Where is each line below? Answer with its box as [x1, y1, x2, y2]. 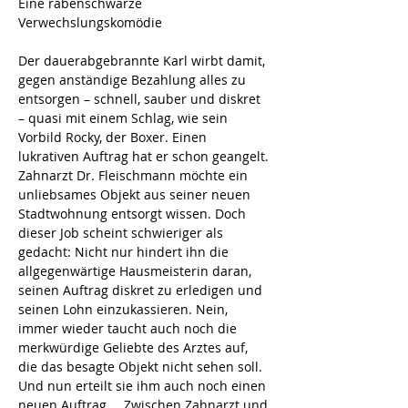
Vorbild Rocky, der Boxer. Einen [18, 128, 210, 146]
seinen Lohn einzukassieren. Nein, [18, 301, 231, 318]
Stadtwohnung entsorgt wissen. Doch [18, 205, 250, 222]
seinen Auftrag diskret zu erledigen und [18, 281, 266, 299]
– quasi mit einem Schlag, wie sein [18, 109, 231, 127]
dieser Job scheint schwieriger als [18, 224, 227, 241]
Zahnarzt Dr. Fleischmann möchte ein [18, 167, 251, 184]
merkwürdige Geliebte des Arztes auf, [18, 339, 251, 356]
